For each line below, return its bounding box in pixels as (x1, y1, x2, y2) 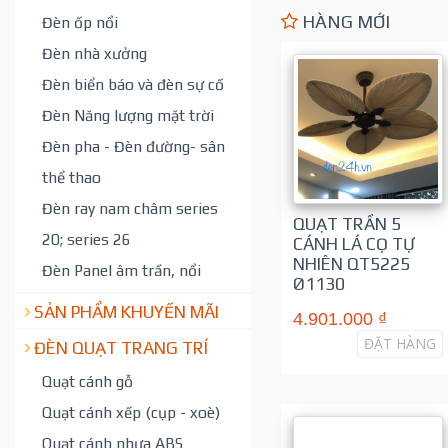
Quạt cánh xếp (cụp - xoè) (42, 402, 220, 421)
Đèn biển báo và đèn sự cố (42, 74, 224, 93)
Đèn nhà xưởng (42, 43, 147, 62)
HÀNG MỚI (297, 11, 390, 32)
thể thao (42, 167, 101, 186)
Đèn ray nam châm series (42, 198, 218, 217)
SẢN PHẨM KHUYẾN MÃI (34, 301, 219, 322)
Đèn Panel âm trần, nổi (42, 260, 201, 279)
